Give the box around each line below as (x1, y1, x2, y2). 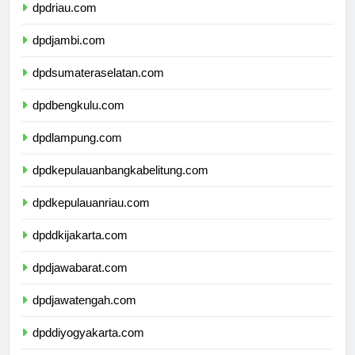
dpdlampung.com (32, 145, 122, 159)
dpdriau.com (32, 15, 97, 29)
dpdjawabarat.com (32, 275, 128, 289)
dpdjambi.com (32, 48, 105, 62)
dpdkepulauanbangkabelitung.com (32, 177, 208, 192)
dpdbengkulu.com (32, 113, 124, 127)
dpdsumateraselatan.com (32, 80, 164, 94)
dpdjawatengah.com (32, 307, 136, 322)
